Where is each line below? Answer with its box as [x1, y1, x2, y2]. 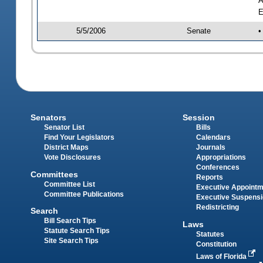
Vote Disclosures [44, 154, 102, 161]
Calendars [195, 134, 231, 141]
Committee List [44, 180, 96, 188]
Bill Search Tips [44, 217, 97, 224]
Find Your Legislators [44, 134, 115, 141]
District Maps [44, 144, 89, 151]
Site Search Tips [44, 237, 99, 244]
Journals [195, 144, 225, 151]
